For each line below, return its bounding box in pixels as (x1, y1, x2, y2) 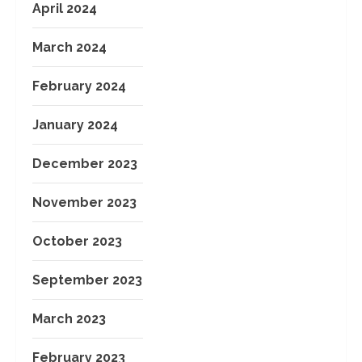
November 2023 (32, 194, 137, 210)
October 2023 (32, 233, 122, 249)
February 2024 (32, 78, 126, 94)
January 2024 (32, 116, 118, 133)
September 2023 (32, 271, 142, 288)
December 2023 (32, 155, 137, 171)
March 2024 (32, 39, 107, 55)
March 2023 (32, 310, 106, 326)
